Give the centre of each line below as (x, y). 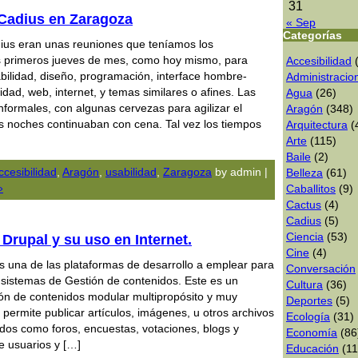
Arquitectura (317, 125)
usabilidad (131, 172)
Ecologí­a (308, 316)
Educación (312, 348)
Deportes (309, 300)
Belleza (304, 173)
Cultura (304, 284)
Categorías (312, 35)
